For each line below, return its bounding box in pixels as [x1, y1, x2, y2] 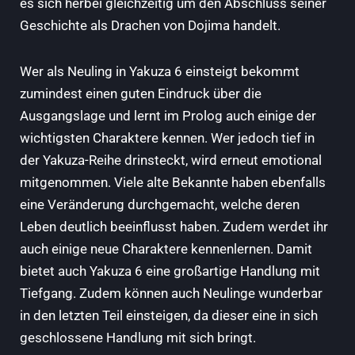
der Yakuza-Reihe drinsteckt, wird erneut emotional [20, 152, 322, 169]
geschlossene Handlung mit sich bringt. [20, 330, 259, 346]
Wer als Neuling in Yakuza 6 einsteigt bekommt [20, 63, 300, 80]
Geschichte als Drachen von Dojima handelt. [20, 17, 284, 34]
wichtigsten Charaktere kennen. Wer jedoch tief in [20, 130, 315, 147]
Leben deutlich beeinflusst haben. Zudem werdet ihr [20, 219, 328, 235]
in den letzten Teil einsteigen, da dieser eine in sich [20, 307, 318, 324]
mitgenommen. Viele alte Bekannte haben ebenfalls [20, 174, 326, 191]
